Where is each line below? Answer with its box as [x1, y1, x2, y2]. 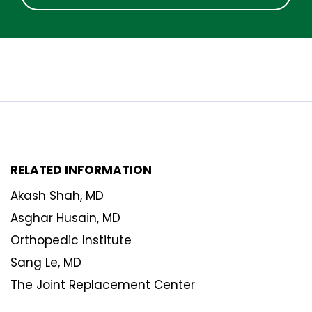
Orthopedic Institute [10, 231, 132, 249]
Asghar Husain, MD [10, 209, 120, 226]
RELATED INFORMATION [10, 161, 152, 178]
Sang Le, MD [10, 253, 81, 271]
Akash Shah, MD [10, 187, 104, 204]
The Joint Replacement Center [10, 276, 195, 293]
